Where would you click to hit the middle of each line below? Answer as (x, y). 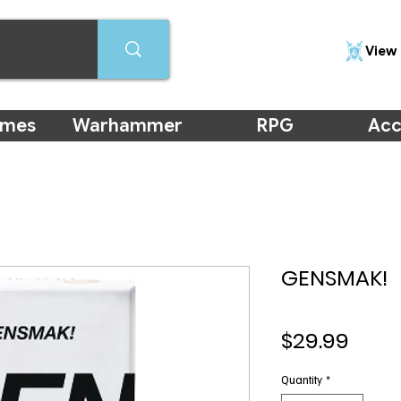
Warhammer (128, 125)
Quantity (302, 379)
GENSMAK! (334, 277)
